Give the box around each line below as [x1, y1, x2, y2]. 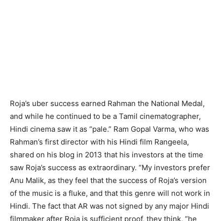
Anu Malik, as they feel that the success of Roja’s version [10, 176, 207, 185]
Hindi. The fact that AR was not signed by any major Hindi [10, 201, 209, 211]
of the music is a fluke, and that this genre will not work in [10, 188, 210, 198]
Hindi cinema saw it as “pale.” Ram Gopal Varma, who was [10, 124, 209, 134]
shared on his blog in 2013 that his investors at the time [10, 150, 203, 159]
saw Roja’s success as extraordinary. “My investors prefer [10, 163, 210, 172]
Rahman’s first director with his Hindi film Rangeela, [10, 137, 189, 147]
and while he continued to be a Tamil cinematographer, [10, 111, 201, 121]
